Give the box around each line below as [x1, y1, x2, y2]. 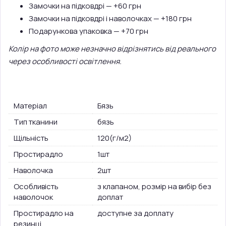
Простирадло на [14, 208, 74, 218]
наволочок [14, 192, 53, 202]
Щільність [14, 133, 48, 143]
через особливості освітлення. [9, 56, 122, 67]
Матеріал [14, 100, 47, 111]
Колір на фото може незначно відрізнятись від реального [9, 43, 216, 54]
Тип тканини [14, 117, 58, 127]
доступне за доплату [97, 208, 174, 218]
